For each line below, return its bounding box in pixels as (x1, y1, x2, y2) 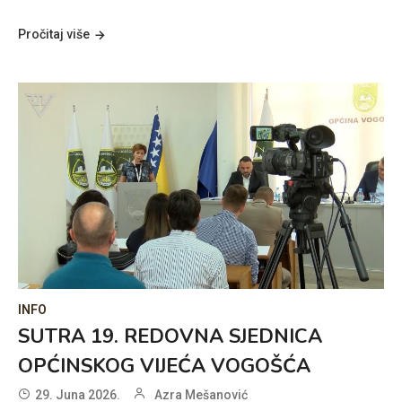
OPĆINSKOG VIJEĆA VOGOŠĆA (18, 352, 310, 380)
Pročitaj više (18, 27, 90, 42)
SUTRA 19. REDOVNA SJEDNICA (18, 322, 322, 350)
